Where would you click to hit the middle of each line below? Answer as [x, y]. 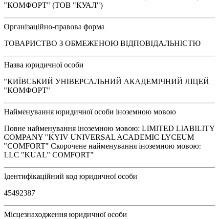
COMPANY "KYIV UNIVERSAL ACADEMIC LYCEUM [99, 137]
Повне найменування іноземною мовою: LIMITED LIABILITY [109, 128]
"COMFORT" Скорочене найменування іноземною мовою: [102, 146]
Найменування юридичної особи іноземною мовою [90, 111]
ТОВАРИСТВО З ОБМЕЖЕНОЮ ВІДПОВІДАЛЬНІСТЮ [102, 43]
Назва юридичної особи [44, 65]
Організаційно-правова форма [54, 26]
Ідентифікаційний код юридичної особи [71, 176]
